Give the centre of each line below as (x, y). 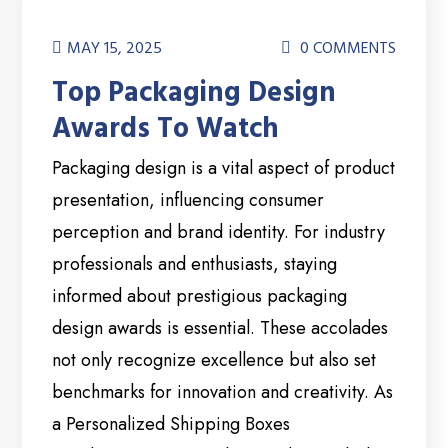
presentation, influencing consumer (188, 200)
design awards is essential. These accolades (220, 328)
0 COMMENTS (345, 48)
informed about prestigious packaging (200, 296)
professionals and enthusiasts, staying (195, 264)
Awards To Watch (166, 129)
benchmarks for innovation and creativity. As (223, 392)
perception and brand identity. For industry (219, 232)
